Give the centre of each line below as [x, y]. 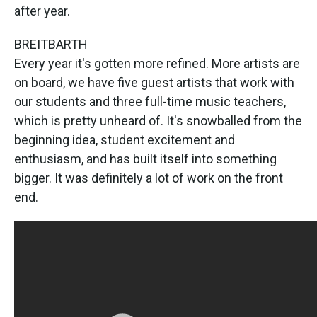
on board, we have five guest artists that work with [154, 82]
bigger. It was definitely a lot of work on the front [149, 178]
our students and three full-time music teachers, [150, 101]
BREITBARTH [51, 44]
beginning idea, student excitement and [125, 139]
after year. [42, 11]
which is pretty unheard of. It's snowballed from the [158, 120]
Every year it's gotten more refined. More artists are [157, 63]
